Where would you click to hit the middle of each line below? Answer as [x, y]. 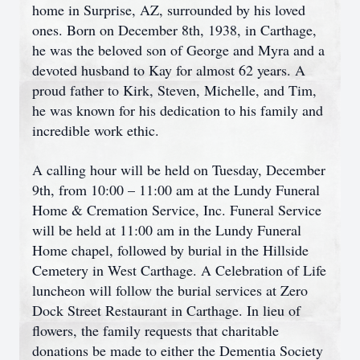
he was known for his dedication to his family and [178, 110]
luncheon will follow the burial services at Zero [170, 290]
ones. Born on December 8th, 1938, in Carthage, [174, 30]
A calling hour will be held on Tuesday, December [179, 170]
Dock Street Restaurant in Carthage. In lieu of [166, 310]
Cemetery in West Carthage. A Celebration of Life [179, 270]
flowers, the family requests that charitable [155, 330]
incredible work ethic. [96, 130]
